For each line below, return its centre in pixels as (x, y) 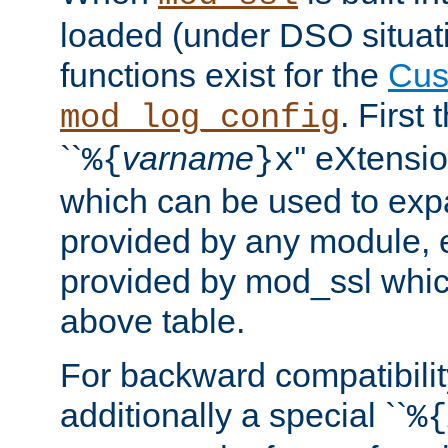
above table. (152, 321)
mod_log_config (200, 118)
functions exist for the (224, 75)
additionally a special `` (233, 415)
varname (188, 158)
